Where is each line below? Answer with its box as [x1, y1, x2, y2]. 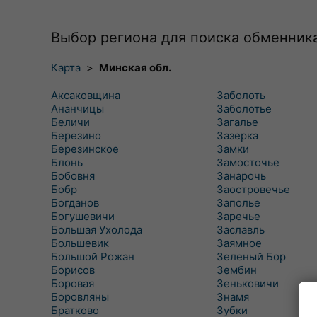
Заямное [216, 236, 262, 250]
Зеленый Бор [216, 250, 286, 263]
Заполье [216, 196, 260, 209]
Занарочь [216, 169, 266, 183]
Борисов [51, 263, 95, 277]
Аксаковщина [51, 88, 120, 102]
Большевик [51, 236, 109, 250]
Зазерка [216, 129, 258, 142]
